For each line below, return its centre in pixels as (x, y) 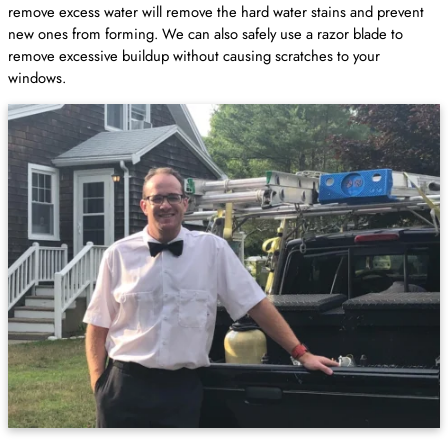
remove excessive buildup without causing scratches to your (194, 56)
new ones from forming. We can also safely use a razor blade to (205, 34)
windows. (39, 78)
